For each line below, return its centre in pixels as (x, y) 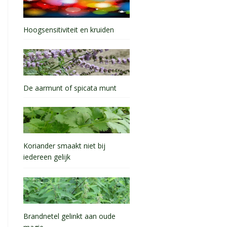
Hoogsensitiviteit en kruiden (69, 30)
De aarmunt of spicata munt (70, 88)
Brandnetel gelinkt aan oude (69, 216)
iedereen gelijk (47, 158)
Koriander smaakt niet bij (64, 145)
